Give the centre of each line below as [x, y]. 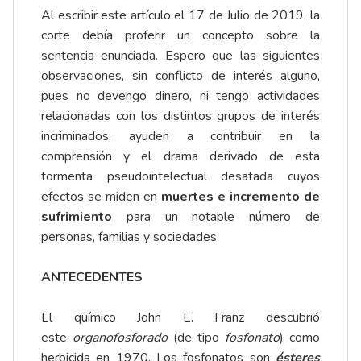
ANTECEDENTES [92, 278]
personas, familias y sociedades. [130, 237]
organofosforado [120, 338]
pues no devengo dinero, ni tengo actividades [180, 96]
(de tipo [196, 338]
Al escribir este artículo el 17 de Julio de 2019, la [180, 16]
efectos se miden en [101, 197]
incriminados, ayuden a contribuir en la [180, 137]
